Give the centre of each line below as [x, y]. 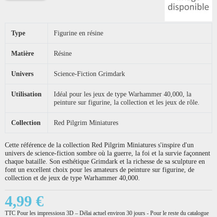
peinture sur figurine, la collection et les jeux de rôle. [127, 102]
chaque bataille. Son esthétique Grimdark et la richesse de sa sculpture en [105, 161]
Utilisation [26, 94]
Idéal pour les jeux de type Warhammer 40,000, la [123, 94]
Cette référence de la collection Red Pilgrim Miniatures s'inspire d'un [99, 145]
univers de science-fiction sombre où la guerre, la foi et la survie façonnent [108, 153]
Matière [23, 53]
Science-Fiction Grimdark [89, 73]
